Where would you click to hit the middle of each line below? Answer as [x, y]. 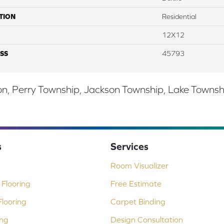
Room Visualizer [139, 166]
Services [129, 146]
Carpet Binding [138, 202]
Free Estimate [136, 184]
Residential [179, 17]
